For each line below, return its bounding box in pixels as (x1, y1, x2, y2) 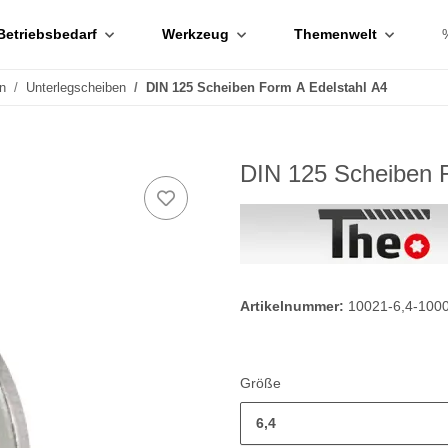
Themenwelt (294, 26, 377, 42)
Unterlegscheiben (26, 80, 126, 95)
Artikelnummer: (240, 298, 348, 315)
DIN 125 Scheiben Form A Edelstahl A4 (146, 80, 387, 95)
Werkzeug (162, 26, 229, 42)
